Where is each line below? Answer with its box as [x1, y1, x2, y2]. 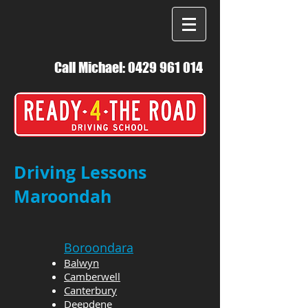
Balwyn [64, 256, 99, 269]
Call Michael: [54, 59, 128, 76]
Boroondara [64, 239, 133, 256]
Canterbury [64, 283, 117, 297]
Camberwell [64, 269, 120, 283]
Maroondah [14, 184, 111, 208]
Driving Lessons [14, 160, 146, 184]
